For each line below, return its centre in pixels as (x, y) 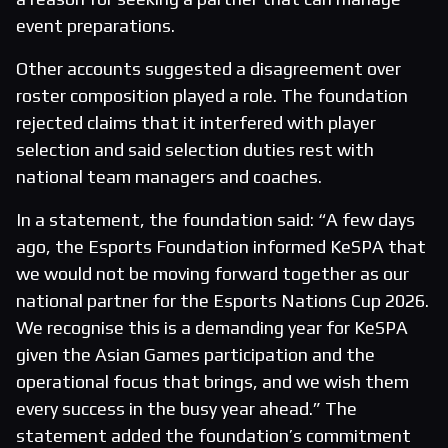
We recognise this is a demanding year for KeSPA (212, 328)
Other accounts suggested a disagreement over (208, 69)
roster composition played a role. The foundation (212, 96)
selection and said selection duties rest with (195, 150)
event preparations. (95, 26)
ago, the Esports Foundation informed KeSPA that (221, 247)
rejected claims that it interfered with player (196, 123)
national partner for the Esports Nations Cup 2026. (222, 301)
